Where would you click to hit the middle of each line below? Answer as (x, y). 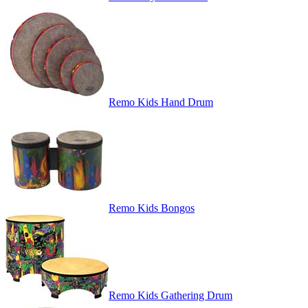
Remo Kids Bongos (152, 208)
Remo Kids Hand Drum (161, 102)
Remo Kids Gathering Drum (170, 296)
